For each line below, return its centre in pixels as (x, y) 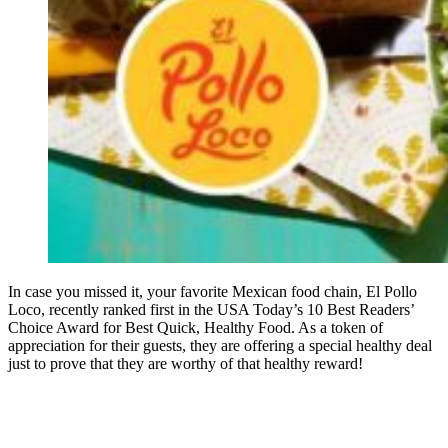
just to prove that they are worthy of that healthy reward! (185, 364)
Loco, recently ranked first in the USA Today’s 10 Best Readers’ (211, 310)
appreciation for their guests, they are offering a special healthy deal (220, 346)
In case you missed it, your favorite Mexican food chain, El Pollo (212, 292)
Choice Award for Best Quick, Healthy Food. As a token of (195, 328)
